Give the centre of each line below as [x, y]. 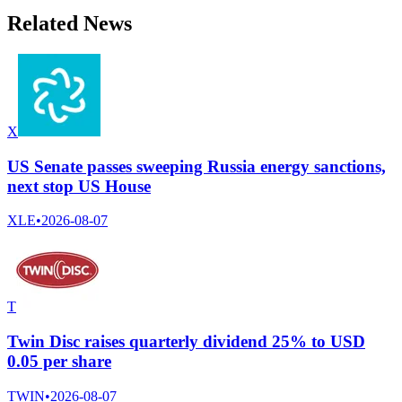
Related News [70, 24]
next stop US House [79, 186]
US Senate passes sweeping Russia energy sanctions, [197, 166]
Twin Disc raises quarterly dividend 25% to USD [186, 342]
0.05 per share [59, 362]
